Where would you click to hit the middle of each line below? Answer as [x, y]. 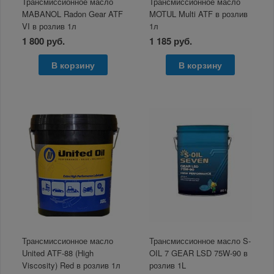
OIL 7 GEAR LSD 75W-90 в [199, 253]
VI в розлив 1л [50, 26]
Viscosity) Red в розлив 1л [72, 265]
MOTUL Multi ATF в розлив [199, 13]
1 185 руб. [171, 41]
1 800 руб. [44, 41]
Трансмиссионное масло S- [200, 241]
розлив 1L [168, 265]
